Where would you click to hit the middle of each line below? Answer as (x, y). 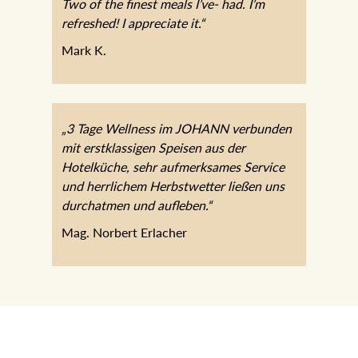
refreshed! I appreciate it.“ (133, 22)
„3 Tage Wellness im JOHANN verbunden (176, 128)
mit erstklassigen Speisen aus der (153, 147)
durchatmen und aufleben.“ (136, 205)
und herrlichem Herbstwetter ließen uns (173, 185)
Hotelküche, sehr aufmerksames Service (173, 166)
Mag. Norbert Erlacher (124, 232)
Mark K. (84, 50)
